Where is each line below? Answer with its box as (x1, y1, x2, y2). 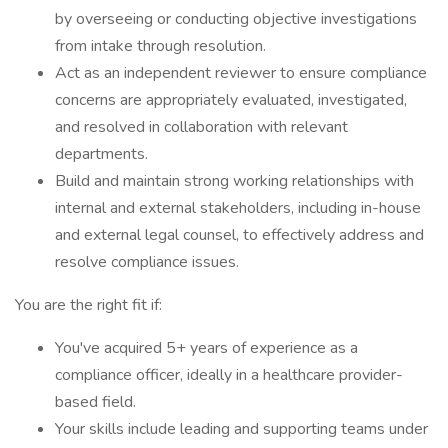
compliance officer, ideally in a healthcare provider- (55, 364, 403, 386)
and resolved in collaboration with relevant (55, 116, 348, 138)
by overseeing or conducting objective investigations (55, 8, 417, 30)
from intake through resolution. (55, 35, 266, 57)
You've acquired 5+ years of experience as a (55, 337, 358, 359)
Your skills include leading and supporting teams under (55, 418, 428, 440)
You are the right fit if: (15, 294, 162, 316)
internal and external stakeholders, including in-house (55, 197, 421, 219)
